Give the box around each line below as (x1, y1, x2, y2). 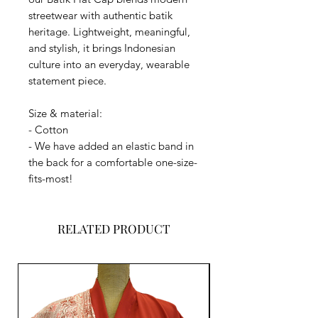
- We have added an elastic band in (28, 139, 194, 153)
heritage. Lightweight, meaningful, (28, 25, 190, 39)
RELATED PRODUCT (57, 221, 170, 237)
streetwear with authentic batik (28, 9, 172, 23)
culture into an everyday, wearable (28, 57, 190, 72)
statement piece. (28, 74, 106, 88)
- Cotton (28, 123, 68, 137)
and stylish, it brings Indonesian (28, 41, 175, 55)
